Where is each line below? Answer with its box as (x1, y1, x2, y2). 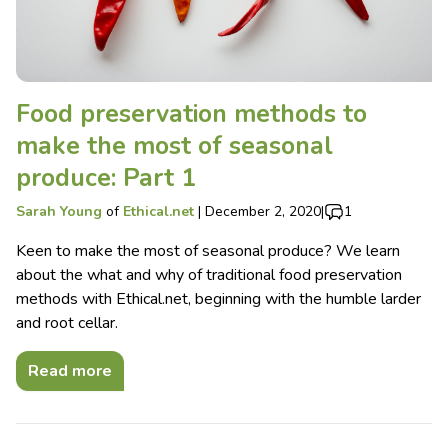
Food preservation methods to (16, 96, 367, 131)
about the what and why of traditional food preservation (16, 263, 402, 286)
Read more (28, 359, 112, 382)
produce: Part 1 (16, 160, 196, 195)
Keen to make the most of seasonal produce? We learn (16, 239, 400, 262)
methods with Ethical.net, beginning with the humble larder (16, 287, 421, 310)
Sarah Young (16, 201, 102, 221)
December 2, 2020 (205, 201, 321, 221)
